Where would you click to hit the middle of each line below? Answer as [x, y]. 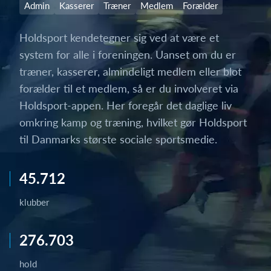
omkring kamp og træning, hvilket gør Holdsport [133, 122]
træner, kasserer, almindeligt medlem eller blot [130, 71]
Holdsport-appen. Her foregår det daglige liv [126, 105]
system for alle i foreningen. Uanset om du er [128, 54]
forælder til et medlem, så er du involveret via [129, 88]
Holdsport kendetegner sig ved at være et [119, 38]
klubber [34, 202]
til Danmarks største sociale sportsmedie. [118, 139]
